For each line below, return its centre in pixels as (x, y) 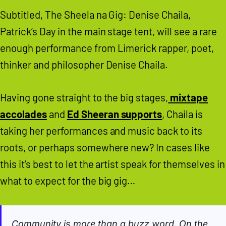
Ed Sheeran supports (115, 114)
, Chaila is (183, 114)
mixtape (188, 97)
